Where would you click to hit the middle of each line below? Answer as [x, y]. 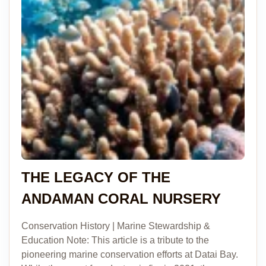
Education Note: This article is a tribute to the [115, 240]
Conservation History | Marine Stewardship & [116, 226]
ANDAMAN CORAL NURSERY [121, 199]
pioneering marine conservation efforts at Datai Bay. [130, 254]
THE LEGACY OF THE [96, 177]
